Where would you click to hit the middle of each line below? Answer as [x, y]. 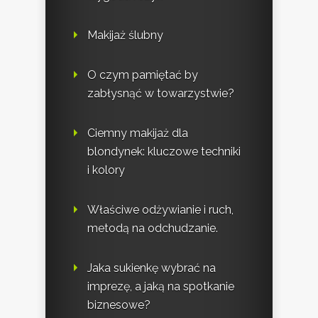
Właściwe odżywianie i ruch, [160, 209]
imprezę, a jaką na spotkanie [161, 286]
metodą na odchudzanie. [153, 228]
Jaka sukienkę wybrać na [152, 268]
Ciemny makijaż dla [138, 133]
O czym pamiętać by [143, 75]
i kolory [106, 170]
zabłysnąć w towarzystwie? [161, 93]
